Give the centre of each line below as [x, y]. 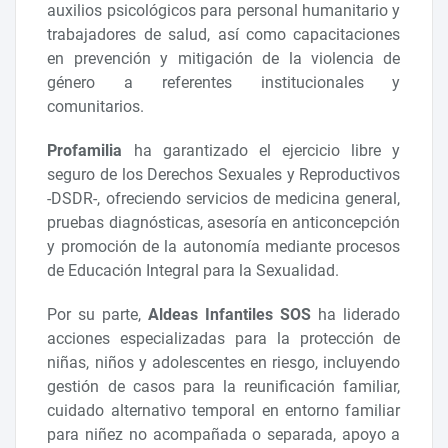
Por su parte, [98, 315]
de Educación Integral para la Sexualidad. [193, 271]
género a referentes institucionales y [224, 83]
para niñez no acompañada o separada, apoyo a [224, 435]
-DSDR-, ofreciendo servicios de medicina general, [224, 199]
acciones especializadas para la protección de [224, 339]
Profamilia [85, 151]
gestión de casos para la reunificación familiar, [224, 387]
